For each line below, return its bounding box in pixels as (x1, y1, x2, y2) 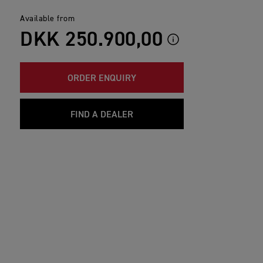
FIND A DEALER (70, 110, 133, 120)
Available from (20, 15, 75, 23)
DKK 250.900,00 (20, 30, 163, 51)
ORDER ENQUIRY (68, 74, 136, 84)
